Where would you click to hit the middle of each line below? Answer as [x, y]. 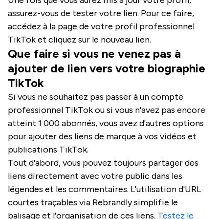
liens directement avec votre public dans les [95, 176]
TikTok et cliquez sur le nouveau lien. [79, 39]
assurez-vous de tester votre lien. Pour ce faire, [101, 13]
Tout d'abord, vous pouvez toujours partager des [103, 163]
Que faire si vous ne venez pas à [94, 53]
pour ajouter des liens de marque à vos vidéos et [102, 136]
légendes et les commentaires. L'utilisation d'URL [104, 189]
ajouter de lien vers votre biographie [107, 68]
